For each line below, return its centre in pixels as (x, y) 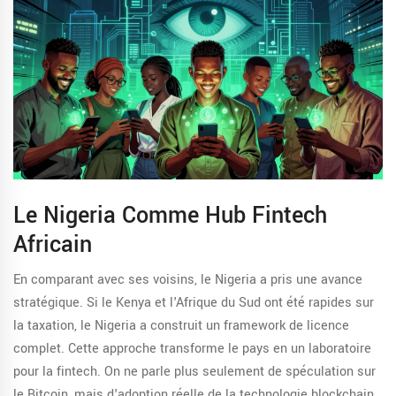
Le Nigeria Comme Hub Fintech (170, 216)
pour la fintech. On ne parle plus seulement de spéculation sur (194, 372)
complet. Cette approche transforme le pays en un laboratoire (192, 349)
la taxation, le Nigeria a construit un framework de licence (181, 326)
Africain (53, 245)
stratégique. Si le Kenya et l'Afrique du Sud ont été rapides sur (194, 303)
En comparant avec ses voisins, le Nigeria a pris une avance (188, 280)
